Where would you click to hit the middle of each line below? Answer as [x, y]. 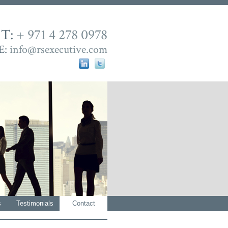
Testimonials [35, 203]
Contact [83, 203]
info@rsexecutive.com [57, 50]
